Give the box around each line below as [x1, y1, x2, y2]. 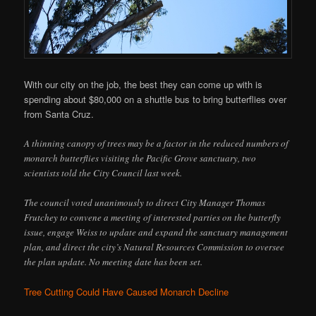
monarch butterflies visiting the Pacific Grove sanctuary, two [24, 151, 257, 164]
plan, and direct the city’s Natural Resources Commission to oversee [24, 240, 285, 253]
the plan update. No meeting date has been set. [24, 255, 203, 268]
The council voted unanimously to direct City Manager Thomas [24, 195, 266, 209]
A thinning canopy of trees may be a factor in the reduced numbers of [24, 136, 289, 150]
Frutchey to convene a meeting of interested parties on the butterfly [24, 210, 281, 224]
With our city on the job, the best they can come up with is [24, 77, 263, 91]
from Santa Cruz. [24, 107, 95, 121]
